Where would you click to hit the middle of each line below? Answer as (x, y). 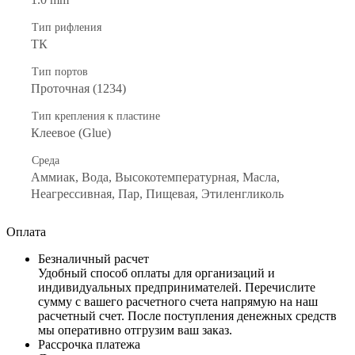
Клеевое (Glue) (71, 132)
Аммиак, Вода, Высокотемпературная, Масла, (155, 177)
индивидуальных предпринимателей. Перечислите (177, 287)
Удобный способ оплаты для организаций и (157, 273)
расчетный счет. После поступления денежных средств (187, 315)
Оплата (26, 231)
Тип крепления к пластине (96, 116)
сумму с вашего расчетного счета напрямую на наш (178, 301)
